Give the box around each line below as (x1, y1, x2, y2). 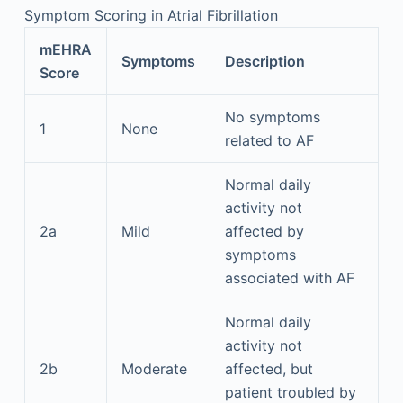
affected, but (224, 359, 313, 378)
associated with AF (224, 268, 354, 287)
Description (224, 51, 305, 70)
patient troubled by (224, 382, 356, 401)
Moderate (121, 359, 187, 378)
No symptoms (224, 107, 320, 126)
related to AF (224, 130, 314, 149)
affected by (224, 221, 304, 240)
